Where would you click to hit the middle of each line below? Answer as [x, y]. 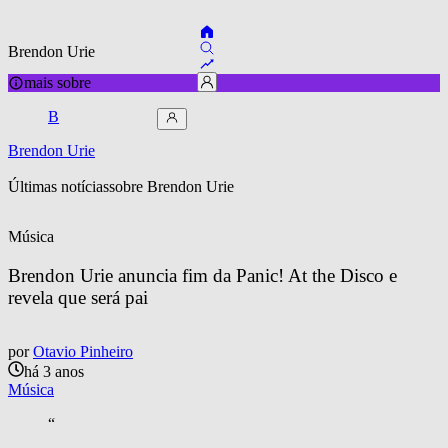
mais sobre [57, 82]
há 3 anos [54, 372]
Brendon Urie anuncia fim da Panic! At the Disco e [205, 275]
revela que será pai [78, 297]
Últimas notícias [58, 186]
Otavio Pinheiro [83, 352]
